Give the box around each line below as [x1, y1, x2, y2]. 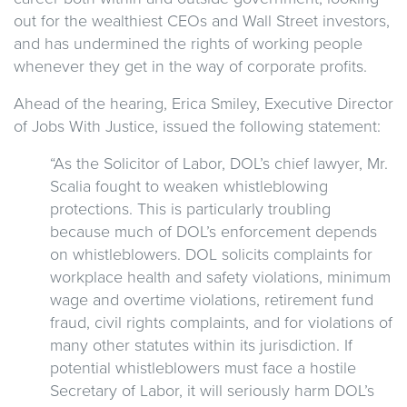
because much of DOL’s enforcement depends [50, 221, 377, 242]
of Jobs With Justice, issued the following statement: [14, 115, 381, 136]
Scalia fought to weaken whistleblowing [50, 175, 328, 196]
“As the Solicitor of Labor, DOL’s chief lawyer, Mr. [50, 153, 388, 174]
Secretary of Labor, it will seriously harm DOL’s [50, 380, 374, 401]
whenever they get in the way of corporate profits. [14, 55, 367, 76]
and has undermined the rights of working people [14, 33, 362, 54]
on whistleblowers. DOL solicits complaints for [50, 243, 372, 264]
